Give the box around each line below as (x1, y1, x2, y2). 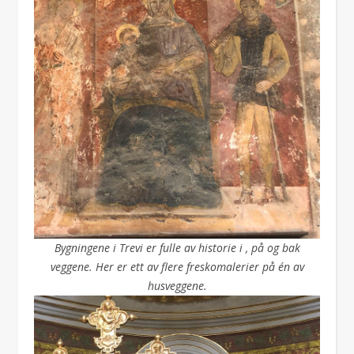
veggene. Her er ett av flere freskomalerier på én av (50, 259, 304, 274)
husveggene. (147, 278, 207, 293)
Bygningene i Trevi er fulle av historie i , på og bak (54, 240, 300, 255)
